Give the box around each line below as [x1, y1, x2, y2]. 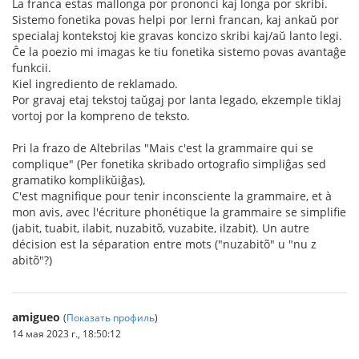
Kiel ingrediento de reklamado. [12, 76, 178, 92]
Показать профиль [67, 311, 155, 325]
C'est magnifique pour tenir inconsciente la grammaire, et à [12, 188, 332, 204]
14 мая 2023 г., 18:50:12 [12, 327, 121, 341]
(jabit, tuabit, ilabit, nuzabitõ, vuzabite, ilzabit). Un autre [12, 220, 309, 236]
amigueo [12, 309, 60, 325]
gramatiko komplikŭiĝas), [12, 172, 145, 188]
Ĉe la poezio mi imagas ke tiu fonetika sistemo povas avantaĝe [12, 44, 346, 60]
